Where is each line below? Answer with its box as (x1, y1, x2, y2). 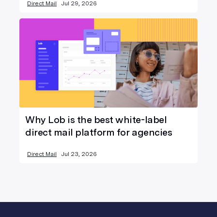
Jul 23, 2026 (62, 150, 97, 157)
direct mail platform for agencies (25, 126, 172, 138)
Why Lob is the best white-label (25, 113, 167, 125)
